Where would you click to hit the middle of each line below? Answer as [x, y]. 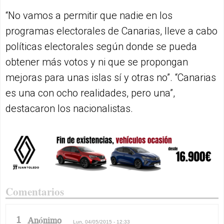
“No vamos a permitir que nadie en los [89, 15]
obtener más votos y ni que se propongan [97, 62]
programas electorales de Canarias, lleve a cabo [111, 31]
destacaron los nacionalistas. [69, 108]
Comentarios [35, 191]
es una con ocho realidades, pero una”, [90, 93]
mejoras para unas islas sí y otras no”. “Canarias [111, 77]
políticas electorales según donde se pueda [101, 46]
